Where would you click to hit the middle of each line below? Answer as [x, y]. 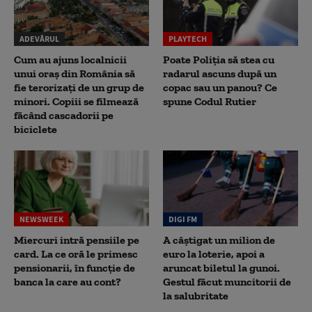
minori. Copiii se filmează [76, 101]
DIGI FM [183, 219]
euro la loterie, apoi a [214, 254]
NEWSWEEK [41, 219]
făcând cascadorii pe [64, 115]
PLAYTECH [188, 38]
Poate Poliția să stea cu [219, 59]
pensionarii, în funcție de [75, 268]
